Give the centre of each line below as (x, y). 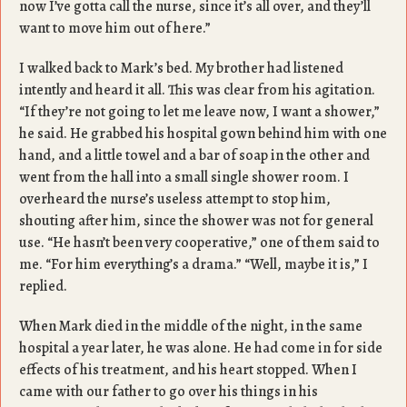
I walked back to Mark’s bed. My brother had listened (181, 68)
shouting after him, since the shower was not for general (196, 221)
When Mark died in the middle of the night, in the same (191, 326)
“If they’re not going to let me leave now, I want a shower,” (199, 112)
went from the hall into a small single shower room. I (184, 177)
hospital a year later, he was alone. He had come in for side (201, 348)
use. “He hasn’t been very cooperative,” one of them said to (199, 243)
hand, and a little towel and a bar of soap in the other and (194, 155)
